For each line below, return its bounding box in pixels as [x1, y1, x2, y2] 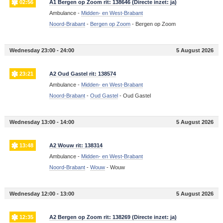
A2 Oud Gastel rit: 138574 [49, 71, 116, 77]
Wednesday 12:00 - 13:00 [9, 191, 74, 197]
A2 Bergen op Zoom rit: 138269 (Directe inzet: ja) [49, 214, 177, 221]
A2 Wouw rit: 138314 [49, 142, 103, 149]
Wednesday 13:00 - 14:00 [9, 119, 74, 125]
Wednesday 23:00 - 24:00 [9, 47, 74, 54]
